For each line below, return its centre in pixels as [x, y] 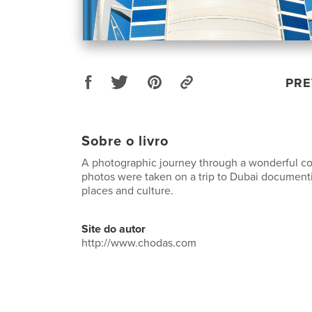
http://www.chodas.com [139, 243]
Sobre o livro [125, 141]
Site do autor [114, 229]
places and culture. [127, 190]
